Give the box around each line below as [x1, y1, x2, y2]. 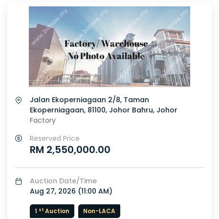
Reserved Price [30, 133, 80, 144]
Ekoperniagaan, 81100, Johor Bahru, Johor [30, 105, 177, 115]
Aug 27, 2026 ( [30, 186, 81, 197]
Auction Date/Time [30, 176, 97, 186]
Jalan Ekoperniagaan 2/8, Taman [30, 95, 149, 105]
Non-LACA [83, 207, 115, 216]
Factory [30, 115, 56, 126]
